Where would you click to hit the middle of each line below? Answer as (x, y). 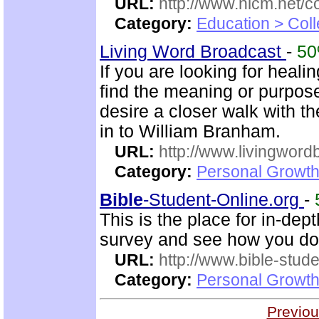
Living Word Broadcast (193, 52)
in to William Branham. (190, 131)
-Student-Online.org (224, 200)
